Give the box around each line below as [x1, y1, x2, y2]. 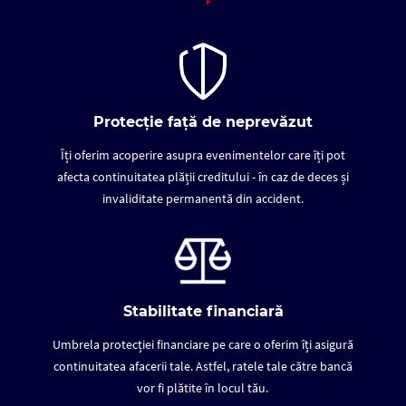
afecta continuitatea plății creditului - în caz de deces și [56, 169, 349, 186]
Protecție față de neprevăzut [93, 113, 313, 131]
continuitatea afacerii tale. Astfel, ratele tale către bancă [53, 358, 353, 375]
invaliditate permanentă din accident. [101, 190, 304, 208]
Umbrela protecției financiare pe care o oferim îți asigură [52, 336, 353, 353]
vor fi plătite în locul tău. [137, 380, 269, 397]
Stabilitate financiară [122, 303, 284, 321]
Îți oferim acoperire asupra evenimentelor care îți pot [60, 147, 345, 164]
